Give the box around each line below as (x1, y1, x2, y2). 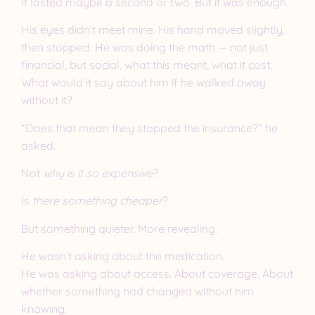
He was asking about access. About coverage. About (21, 266, 293, 281)
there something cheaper (30, 193, 162, 208)
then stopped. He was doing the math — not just (21, 40, 268, 55)
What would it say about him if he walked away (21, 75, 266, 90)
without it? (21, 93, 72, 108)
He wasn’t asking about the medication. (21, 249, 224, 264)
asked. (21, 138, 56, 153)
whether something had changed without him (21, 284, 254, 299)
